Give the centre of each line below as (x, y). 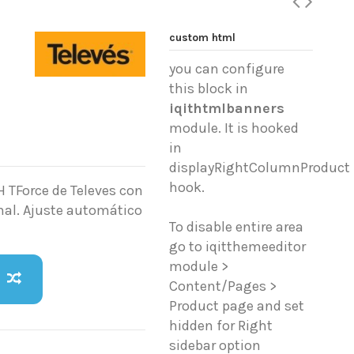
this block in (209, 89)
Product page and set (237, 306)
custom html (203, 38)
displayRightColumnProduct (260, 168)
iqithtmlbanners (227, 109)
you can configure (227, 69)
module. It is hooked (234, 128)
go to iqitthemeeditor (238, 247)
